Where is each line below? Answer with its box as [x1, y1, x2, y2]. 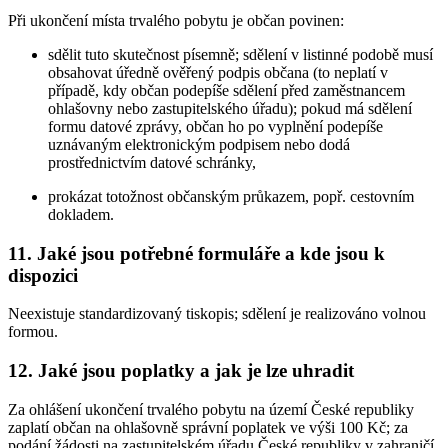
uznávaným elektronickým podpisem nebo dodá [48, 135, 350, 153]
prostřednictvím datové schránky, [48, 153, 256, 171]
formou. [8, 323, 58, 341]
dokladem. [48, 205, 114, 223]
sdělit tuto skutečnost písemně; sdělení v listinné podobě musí [48, 45, 433, 63]
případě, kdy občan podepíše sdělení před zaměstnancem [48, 81, 405, 99]
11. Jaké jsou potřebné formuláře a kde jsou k [8, 242, 385, 264]
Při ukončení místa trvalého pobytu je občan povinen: [8, 11, 344, 29]
